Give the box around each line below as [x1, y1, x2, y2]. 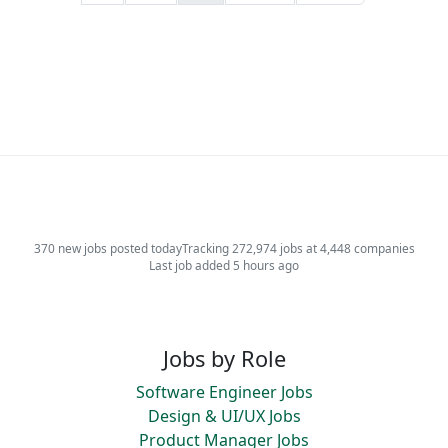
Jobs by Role [162, 344, 286, 373]
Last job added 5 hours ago [149, 257, 299, 273]
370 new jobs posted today [33, 240, 182, 256]
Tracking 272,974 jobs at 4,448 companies [181, 240, 415, 256]
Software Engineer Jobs [135, 381, 313, 403]
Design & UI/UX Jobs [147, 405, 301, 427]
